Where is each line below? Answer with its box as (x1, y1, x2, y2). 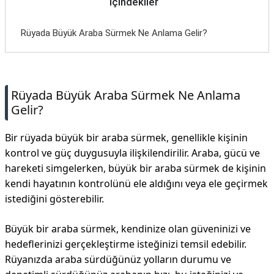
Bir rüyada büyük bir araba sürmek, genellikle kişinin (5, 131, 248, 144)
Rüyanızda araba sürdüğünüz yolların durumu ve (5, 253, 231, 266)
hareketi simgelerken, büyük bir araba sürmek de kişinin (5, 161, 266, 175)
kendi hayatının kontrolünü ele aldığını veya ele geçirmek (5, 177, 268, 190)
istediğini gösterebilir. (5, 192, 104, 206)
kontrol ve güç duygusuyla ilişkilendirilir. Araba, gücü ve (5, 146, 260, 160)
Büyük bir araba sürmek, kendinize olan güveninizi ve (5, 222, 251, 235)
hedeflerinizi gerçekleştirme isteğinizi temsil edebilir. (5, 237, 246, 251)
